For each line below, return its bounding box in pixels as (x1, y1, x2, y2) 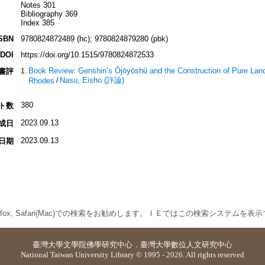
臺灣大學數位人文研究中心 (140, 240, 232, 249)
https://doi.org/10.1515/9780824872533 (20, 50, 154, 60)
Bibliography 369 (20, 9, 77, 19)
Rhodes (28, 76, 54, 85)
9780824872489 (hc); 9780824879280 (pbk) (20, 34, 168, 44)
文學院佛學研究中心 (63, 240, 132, 249)
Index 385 (20, 18, 54, 28)
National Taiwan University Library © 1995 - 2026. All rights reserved (21, 250, 244, 259)
